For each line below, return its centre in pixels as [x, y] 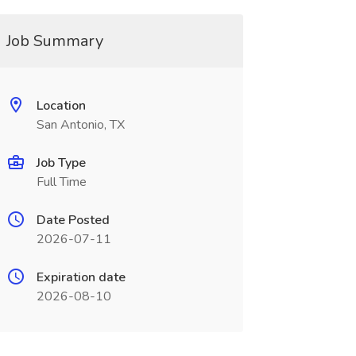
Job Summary [54, 41]
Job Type [61, 163]
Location [61, 106]
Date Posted [73, 220]
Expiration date [81, 277]
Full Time [61, 182]
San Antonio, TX [80, 125]
